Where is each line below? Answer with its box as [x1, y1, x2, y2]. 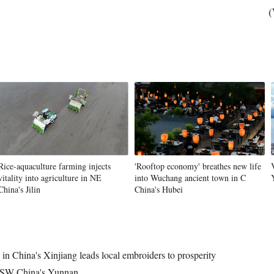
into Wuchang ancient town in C [135, 172, 246, 183]
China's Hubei [135, 183, 183, 195]
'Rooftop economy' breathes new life [135, 160, 261, 172]
